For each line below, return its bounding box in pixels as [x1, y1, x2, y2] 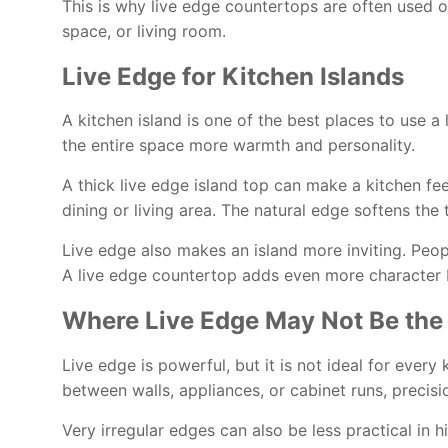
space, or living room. [62, 20, 226, 41]
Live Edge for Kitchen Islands [62, 61, 404, 91]
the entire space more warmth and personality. [62, 135, 415, 156]
